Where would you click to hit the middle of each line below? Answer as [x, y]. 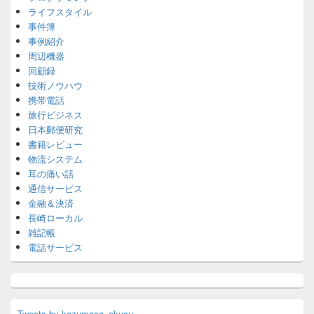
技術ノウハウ [55, 85]
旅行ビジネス [55, 115]
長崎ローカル [55, 218]
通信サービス [55, 188]
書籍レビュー [55, 144]
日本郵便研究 [55, 129]
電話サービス [55, 247]
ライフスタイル [60, 12]
